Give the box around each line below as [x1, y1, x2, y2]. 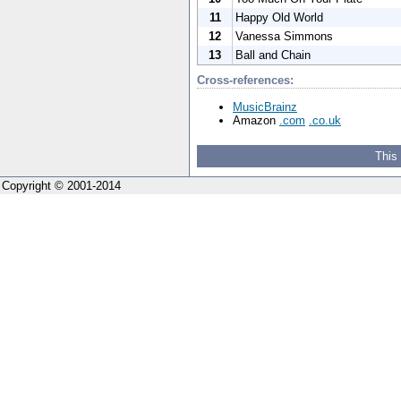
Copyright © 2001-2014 [2, 178, 121, 192]
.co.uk [309, 113, 341, 127]
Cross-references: [197, 73, 294, 87]
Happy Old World [235, 10, 323, 24]
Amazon [233, 113, 279, 127]
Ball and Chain [235, 47, 311, 62]
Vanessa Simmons [235, 29, 333, 43]
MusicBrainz [233, 99, 297, 114]
